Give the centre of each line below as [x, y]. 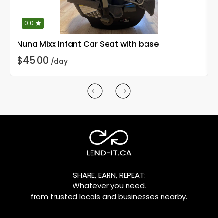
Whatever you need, [109, 185]
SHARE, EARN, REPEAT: [109, 175]
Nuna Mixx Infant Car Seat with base [88, 44]
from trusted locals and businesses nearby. [109, 196]
